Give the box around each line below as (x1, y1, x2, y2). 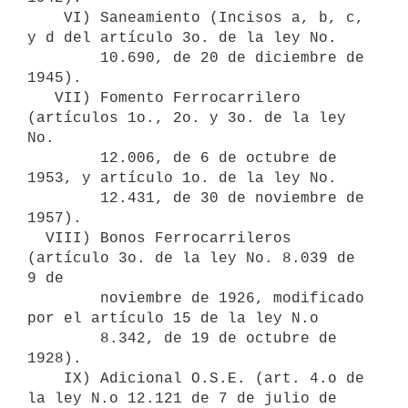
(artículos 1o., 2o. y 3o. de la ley (27, 109, 346, 127)
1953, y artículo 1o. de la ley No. (27, 169, 346, 187)
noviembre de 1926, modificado (27, 290, 100, 307)
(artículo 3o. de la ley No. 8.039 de (27, 250, 355, 267)
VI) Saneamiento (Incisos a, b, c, (27, 9, 64, 26)
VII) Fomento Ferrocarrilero (27, 89, 55, 107)
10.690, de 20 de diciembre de (27, 49, 100, 66)
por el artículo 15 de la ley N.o (27, 310, 319, 327)
